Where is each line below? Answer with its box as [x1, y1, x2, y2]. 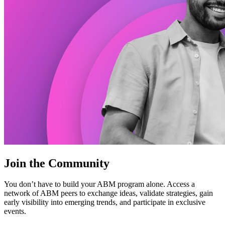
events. [4, 207, 26, 216]
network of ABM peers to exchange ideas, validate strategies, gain [4, 189, 213, 198]
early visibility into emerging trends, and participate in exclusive [4, 198, 205, 207]
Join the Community [4, 156, 109, 170]
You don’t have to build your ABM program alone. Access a [4, 180, 195, 189]
